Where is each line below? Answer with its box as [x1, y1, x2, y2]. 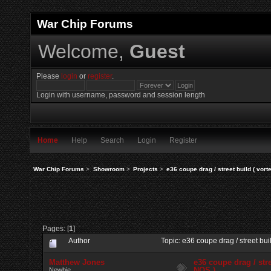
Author [68, 236, 91, 245]
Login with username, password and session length [36, 91, 206, 99]
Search [100, 136, 124, 145]
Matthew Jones [49, 257, 105, 267]
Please [36, 72, 62, 80]
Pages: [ [42, 224, 69, 232]
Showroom [93, 165, 125, 172]
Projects [132, 165, 158, 172]
